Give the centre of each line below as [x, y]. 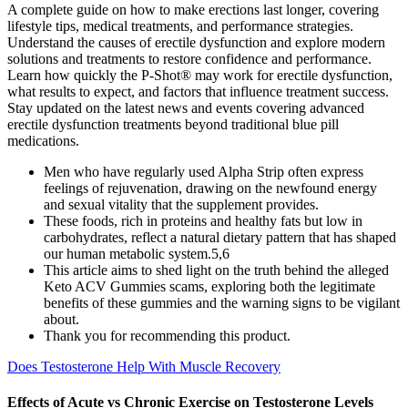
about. [61, 319]
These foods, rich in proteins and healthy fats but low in [203, 220]
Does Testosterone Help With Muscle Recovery [144, 366]
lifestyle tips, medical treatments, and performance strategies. [180, 25]
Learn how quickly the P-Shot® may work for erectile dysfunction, [200, 75]
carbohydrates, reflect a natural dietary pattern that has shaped [220, 237]
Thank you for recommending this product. [167, 335]
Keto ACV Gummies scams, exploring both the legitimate [209, 286]
